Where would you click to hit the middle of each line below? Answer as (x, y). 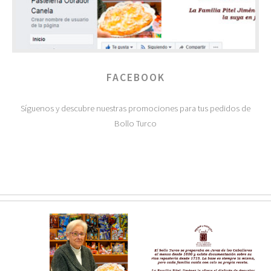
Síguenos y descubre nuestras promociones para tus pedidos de (135, 109)
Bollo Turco (135, 124)
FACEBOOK (135, 77)
